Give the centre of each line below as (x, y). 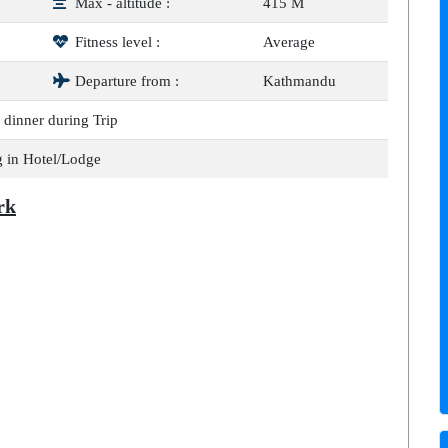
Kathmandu (299, 81)
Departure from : (125, 81)
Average (289, 42)
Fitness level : (115, 42)
